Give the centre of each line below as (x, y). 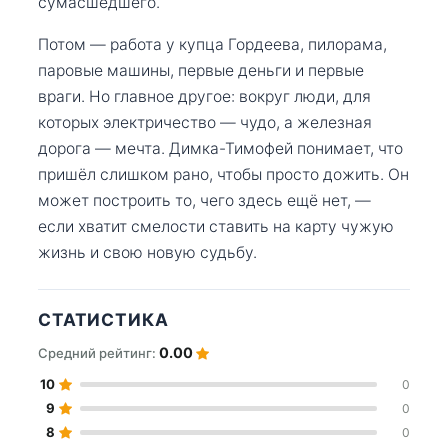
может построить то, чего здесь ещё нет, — (204, 200)
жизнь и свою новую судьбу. (147, 252)
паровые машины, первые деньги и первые (201, 70)
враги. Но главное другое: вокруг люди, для (204, 96)
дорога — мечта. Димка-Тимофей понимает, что (220, 148)
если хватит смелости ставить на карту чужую (216, 226)
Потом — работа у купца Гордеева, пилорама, (212, 44)
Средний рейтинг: (98, 353)
